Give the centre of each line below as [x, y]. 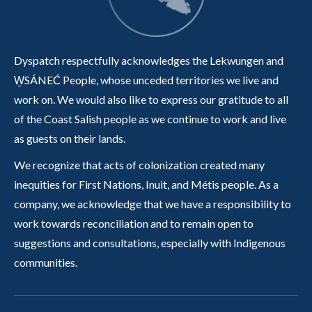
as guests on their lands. [70, 139]
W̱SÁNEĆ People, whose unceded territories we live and [146, 80]
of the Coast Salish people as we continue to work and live [150, 119]
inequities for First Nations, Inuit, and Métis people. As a [146, 185]
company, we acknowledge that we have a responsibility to [153, 204]
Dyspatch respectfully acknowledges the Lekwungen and [149, 61]
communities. [46, 263]
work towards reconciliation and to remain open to [134, 224]
